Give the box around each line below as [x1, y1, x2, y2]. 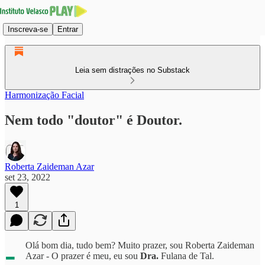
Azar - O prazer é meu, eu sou [25, 250, 140, 261]
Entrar [57, 24, 78, 34]
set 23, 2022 [5, 172, 50, 182]
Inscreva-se [8, 24, 48, 34]
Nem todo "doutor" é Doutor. [5, 112, 182, 128]
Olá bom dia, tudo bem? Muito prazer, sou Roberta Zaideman [25, 240, 254, 250]
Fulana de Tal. [159, 250, 214, 261]
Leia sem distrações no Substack [75, 66, 190, 75]
